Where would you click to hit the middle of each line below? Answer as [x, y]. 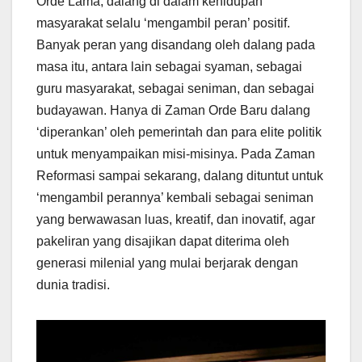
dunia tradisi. [73, 284]
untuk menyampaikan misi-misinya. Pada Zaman [176, 154]
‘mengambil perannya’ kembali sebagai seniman [175, 197]
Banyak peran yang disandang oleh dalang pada [176, 44]
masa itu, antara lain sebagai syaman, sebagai [169, 66]
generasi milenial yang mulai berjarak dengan [167, 263]
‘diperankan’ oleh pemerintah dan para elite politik [179, 132]
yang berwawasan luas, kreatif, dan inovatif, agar [176, 219]
